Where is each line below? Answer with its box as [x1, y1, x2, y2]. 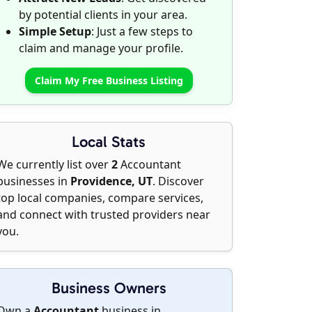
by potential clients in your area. [19, 7, 187, 22]
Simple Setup [19, 24, 91, 39]
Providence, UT [70, 173, 153, 189]
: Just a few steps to [91, 24, 193, 39]
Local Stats [72, 132, 146, 151]
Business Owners [51, 279, 166, 297]
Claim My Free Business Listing [34, 74, 183, 87]
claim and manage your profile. [19, 40, 183, 56]
